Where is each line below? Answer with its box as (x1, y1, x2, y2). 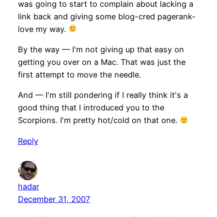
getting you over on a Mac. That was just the (17, 57, 186, 67)
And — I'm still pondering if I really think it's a (17, 90, 188, 100)
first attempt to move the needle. (17, 70, 141, 80)
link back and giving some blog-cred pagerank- (17, 11, 196, 21)
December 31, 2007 (17, 194, 90, 204)
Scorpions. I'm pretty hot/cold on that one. (17, 115, 180, 125)
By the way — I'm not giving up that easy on (17, 45, 184, 55)
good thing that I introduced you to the (17, 103, 164, 113)
